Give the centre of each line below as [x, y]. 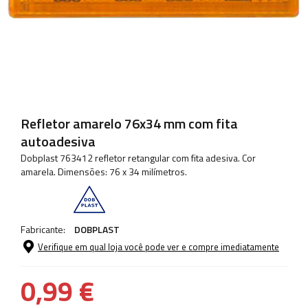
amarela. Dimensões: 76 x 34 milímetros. [104, 172]
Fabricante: [44, 230]
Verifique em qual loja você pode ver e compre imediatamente [158, 247]
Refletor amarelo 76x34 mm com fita [129, 124]
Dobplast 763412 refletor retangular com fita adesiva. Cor [138, 158]
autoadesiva [58, 142]
